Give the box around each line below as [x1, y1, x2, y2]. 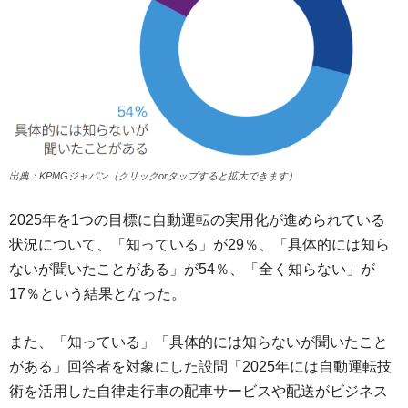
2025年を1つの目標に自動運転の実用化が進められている [9, 211, 385, 228]
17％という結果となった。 [9, 285, 186, 301]
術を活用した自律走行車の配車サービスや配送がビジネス [9, 382, 388, 399]
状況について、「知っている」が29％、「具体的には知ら [9, 236, 390, 252]
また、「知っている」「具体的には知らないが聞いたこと [9, 333, 388, 350]
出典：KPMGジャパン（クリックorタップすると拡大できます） [9, 169, 298, 181]
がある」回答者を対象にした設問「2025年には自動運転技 [9, 358, 392, 374]
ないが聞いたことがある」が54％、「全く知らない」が [9, 260, 375, 277]
